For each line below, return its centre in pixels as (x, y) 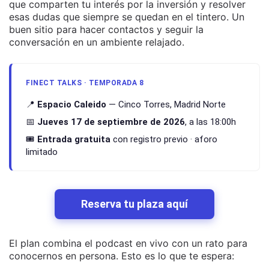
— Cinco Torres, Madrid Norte (166, 105)
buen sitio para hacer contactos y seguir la (106, 30)
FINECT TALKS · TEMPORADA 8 (85, 83)
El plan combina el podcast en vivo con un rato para (128, 243)
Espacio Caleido (72, 105)
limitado (42, 152)
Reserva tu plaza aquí (134, 204)
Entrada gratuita (74, 140)
